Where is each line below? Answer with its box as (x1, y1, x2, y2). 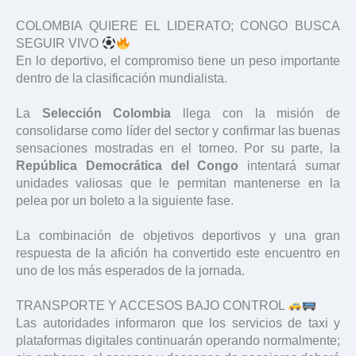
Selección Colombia (41, 106, 172, 120)
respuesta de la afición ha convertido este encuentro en (16, 246, 340, 260)
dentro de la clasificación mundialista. (16, 71, 227, 85)
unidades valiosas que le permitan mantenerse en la (16, 176, 340, 190)
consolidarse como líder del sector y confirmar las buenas (16, 123, 340, 137)
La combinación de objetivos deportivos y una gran (16, 228, 340, 242)
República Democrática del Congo (16, 158, 239, 172)
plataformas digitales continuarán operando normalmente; (16, 333, 340, 347)
